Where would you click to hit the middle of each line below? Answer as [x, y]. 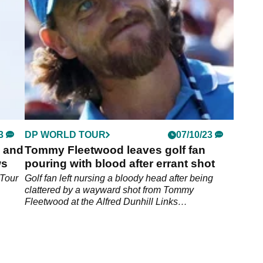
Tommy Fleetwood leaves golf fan [115, 150]
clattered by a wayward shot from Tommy [109, 190]
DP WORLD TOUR [65, 135]
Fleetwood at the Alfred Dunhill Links [102, 202]
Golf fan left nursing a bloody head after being [119, 178]
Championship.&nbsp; [71, 214]
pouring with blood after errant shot [120, 164]
